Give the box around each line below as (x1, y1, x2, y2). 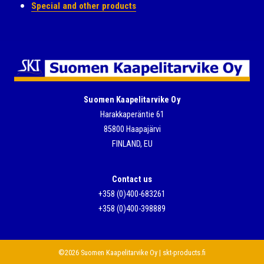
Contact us (111, 174, 153, 184)
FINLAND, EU (111, 139, 153, 150)
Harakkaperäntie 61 (100, 110, 164, 120)
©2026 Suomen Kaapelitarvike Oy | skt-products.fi (58, 247, 206, 257)
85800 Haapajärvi (103, 124, 161, 135)
